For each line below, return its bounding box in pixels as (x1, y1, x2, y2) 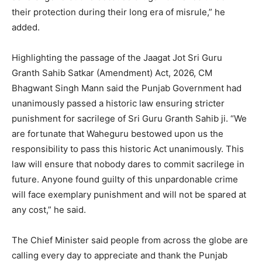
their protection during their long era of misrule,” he (12, 6, 225, 18)
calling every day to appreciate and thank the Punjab (12, 249, 227, 261)
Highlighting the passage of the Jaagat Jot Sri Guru (12, 51, 222, 63)
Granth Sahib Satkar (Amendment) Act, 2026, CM (12, 67, 212, 78)
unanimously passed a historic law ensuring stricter (12, 97, 225, 109)
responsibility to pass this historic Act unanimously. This (12, 143, 244, 154)
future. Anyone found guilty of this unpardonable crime (12, 173, 238, 185)
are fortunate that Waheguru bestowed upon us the (12, 127, 223, 139)
